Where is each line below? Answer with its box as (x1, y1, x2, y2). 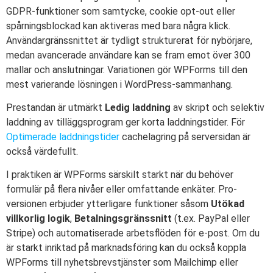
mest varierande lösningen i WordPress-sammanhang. (6, 78, 233, 90)
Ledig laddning (105, 102, 171, 114)
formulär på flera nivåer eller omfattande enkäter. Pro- (6, 183, 237, 196)
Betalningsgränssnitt (74, 213, 172, 225)
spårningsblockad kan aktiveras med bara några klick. (6, 19, 230, 32)
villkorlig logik (6, 213, 70, 225)
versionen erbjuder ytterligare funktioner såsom (6, 198, 211, 210)
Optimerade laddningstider (6, 131, 119, 143)
